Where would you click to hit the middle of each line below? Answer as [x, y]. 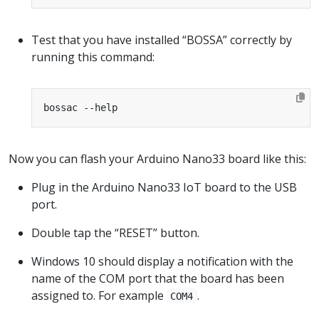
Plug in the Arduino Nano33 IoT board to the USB [164, 187]
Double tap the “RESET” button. [115, 232]
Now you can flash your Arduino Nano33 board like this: [157, 158]
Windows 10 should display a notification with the [162, 261]
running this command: [93, 57]
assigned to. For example [99, 295]
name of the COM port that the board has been [158, 278]
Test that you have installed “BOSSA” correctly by [162, 40]
